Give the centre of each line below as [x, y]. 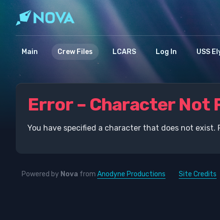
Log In [166, 52]
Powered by [41, 174]
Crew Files [75, 52]
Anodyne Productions [131, 174]
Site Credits [198, 174]
